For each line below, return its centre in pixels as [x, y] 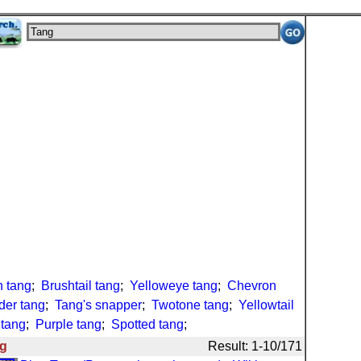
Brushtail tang [81, 286]
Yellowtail [266, 305]
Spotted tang [147, 324]
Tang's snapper [98, 305]
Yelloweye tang [174, 286]
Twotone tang [190, 305]
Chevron [252, 286]
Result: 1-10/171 [255, 346]
